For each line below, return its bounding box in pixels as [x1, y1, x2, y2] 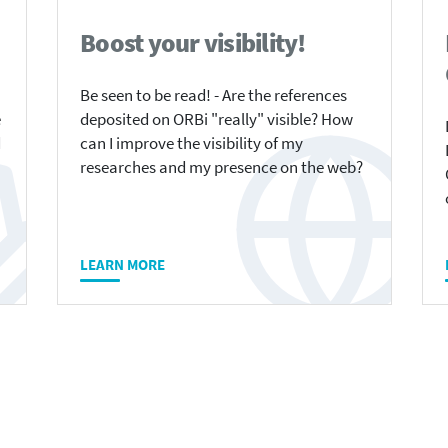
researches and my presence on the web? [80, 157, 363, 179]
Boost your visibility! [80, 26, 306, 60]
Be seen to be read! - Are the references [80, 85, 347, 107]
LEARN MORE [80, 255, 165, 275]
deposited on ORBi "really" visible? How [80, 109, 353, 131]
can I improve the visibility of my [80, 133, 303, 155]
